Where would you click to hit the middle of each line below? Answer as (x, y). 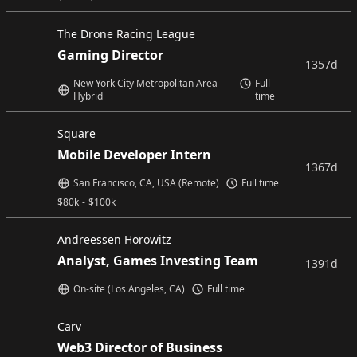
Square (76, 133)
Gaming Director (110, 55)
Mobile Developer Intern (134, 155)
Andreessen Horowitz (114, 239)
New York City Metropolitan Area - (148, 83)
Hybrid (88, 96)
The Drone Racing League (126, 34)
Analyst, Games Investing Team (158, 261)
